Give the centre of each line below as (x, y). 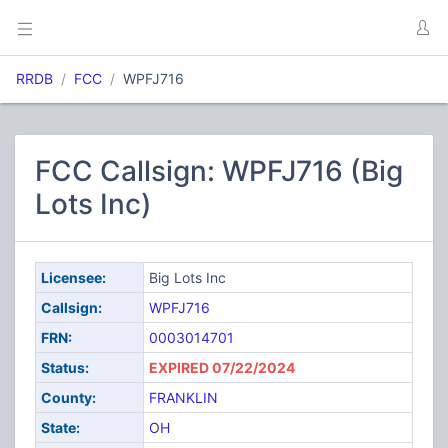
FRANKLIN (183, 397)
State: (60, 427)
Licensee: (73, 277)
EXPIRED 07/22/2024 (221, 367)
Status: (64, 367)
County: (68, 397)
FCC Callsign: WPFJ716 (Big (219, 171)
